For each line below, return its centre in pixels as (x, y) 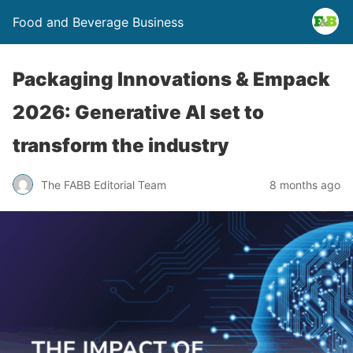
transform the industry (121, 145)
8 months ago (305, 184)
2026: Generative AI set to (138, 112)
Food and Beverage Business (98, 22)
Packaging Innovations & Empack (171, 79)
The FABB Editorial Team (104, 184)
